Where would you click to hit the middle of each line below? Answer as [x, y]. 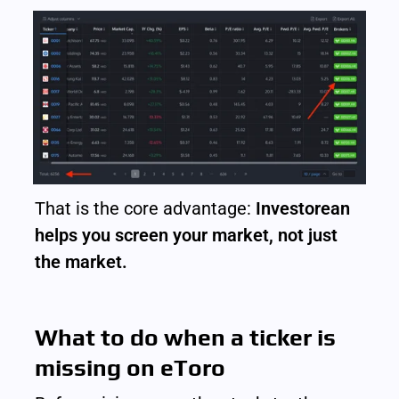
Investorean [303, 209]
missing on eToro [130, 368]
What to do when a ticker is [186, 338]
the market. [81, 262]
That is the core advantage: [146, 209]
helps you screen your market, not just [187, 236]
